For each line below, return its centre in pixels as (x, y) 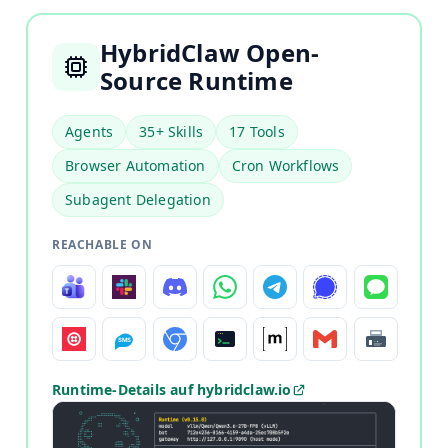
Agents (89, 131)
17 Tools (257, 131)
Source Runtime (196, 80)
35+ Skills (171, 131)
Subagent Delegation (138, 199)
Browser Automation (135, 165)
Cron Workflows (285, 165)
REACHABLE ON (102, 244)
